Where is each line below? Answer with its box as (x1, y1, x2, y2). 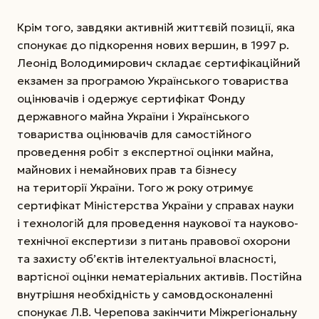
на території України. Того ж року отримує (17, 179, 253, 194)
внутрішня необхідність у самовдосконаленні (17, 286, 273, 301)
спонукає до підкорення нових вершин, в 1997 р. (17, 37, 289, 52)
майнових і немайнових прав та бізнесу (17, 162, 236, 177)
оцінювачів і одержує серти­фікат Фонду (17, 90, 245, 105)
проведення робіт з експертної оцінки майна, (17, 144, 273, 159)
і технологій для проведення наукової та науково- (17, 215, 298, 230)
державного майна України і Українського (17, 108, 249, 123)
